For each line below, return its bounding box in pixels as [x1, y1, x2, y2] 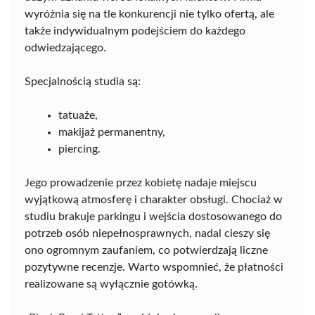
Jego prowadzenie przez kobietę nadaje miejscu [25, 177, 257, 189]
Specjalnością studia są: [25, 76, 141, 88]
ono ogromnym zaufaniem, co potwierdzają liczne [25, 245, 268, 257]
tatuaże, [58, 110, 98, 122]
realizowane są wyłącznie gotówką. [25, 278, 198, 290]
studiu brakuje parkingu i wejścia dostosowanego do [25, 211, 282, 223]
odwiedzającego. [25, 42, 106, 54]
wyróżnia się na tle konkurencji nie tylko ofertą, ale [25, 8, 274, 20]
